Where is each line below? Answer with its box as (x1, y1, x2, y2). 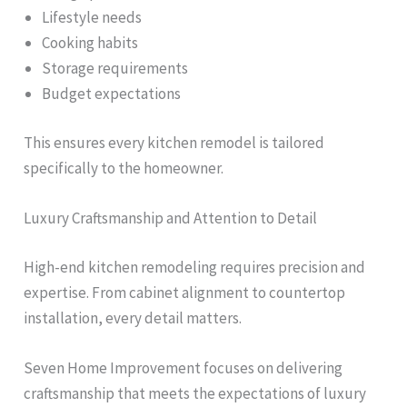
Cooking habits (42, 33, 139, 54)
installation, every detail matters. (24, 307, 243, 328)
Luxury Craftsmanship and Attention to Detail (24, 208, 318, 229)
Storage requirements (42, 58, 189, 79)
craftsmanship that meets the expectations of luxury (24, 382, 367, 403)
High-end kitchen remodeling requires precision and (24, 256, 366, 277)
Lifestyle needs (42, 7, 143, 28)
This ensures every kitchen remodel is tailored (24, 132, 325, 153)
